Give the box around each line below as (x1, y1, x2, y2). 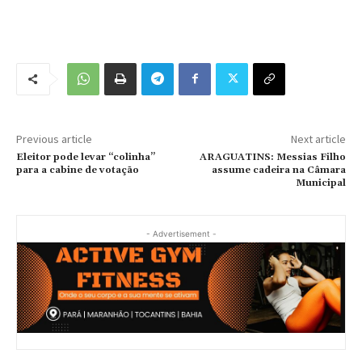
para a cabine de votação (16, 163, 139, 176)
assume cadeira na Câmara (211, 163, 346, 176)
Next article (290, 131, 346, 146)
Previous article (16, 131, 92, 146)
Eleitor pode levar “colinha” (16, 150, 155, 163)
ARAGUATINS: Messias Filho (199, 150, 346, 163)
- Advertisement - (145, 228, 217, 238)
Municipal (295, 176, 346, 189)
